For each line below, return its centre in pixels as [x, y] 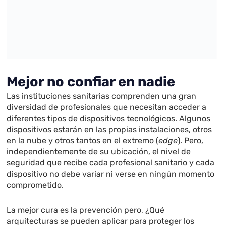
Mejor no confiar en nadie [91, 82]
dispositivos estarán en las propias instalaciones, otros [109, 130]
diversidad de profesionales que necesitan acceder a [107, 107]
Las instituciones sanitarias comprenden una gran [102, 96]
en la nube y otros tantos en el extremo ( [83, 141]
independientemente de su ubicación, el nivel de [99, 152]
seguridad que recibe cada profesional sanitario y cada [111, 163]
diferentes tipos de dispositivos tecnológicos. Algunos [109, 119]
